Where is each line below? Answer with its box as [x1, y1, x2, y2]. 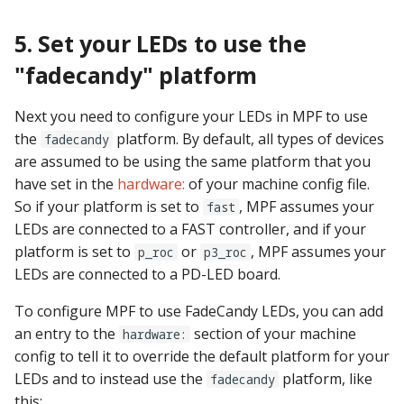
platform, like [279, 369, 372, 389]
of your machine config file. [185, 174, 370, 194]
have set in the [14, 174, 117, 194]
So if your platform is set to [14, 197, 203, 216]
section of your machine [190, 324, 356, 344]
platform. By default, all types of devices [113, 129, 384, 149]
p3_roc [204, 243, 247, 261]
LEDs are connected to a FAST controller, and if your [14, 219, 366, 239]
